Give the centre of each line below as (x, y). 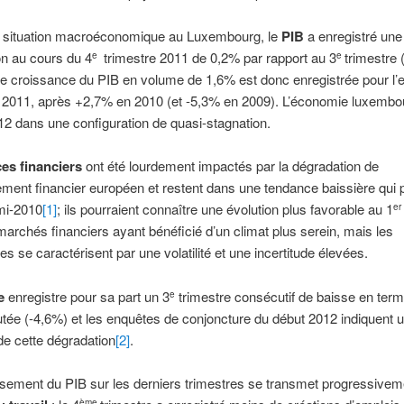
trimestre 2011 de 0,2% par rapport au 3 (220, 58)
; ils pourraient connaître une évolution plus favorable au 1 (225, 209)
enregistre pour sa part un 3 (88, 296)
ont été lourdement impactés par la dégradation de (230, 166)
